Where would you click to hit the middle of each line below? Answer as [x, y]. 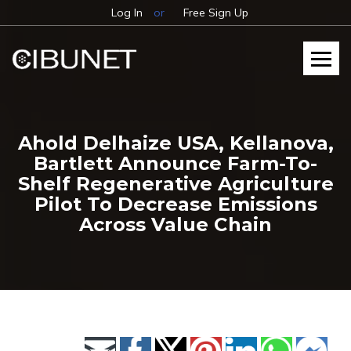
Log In [127, 13]
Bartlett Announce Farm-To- [175, 163]
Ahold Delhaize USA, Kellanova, [175, 143]
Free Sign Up [215, 13]
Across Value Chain [175, 224]
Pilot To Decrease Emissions [175, 204]
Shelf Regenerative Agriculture [175, 184]
